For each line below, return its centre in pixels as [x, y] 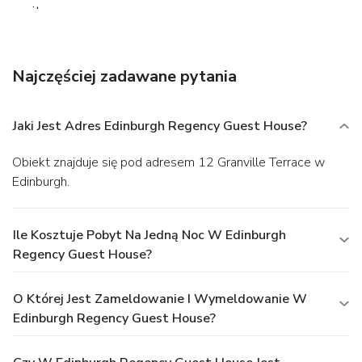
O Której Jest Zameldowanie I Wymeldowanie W [160, 299]
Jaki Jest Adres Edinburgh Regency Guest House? [160, 126]
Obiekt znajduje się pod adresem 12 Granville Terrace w [17, 162]
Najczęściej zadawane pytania [124, 76]
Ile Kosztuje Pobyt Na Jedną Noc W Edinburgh [149, 235]
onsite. [31, 11]
